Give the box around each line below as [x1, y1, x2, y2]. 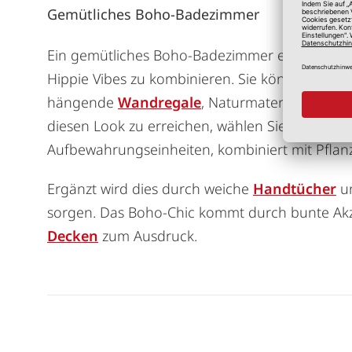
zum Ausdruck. [98, 225, 197, 245]
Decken [47, 225, 98, 245]
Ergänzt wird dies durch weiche [47, 178, 253, 198]
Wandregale [118, 92, 201, 112]
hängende [47, 92, 118, 112]
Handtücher [253, 178, 336, 198]
